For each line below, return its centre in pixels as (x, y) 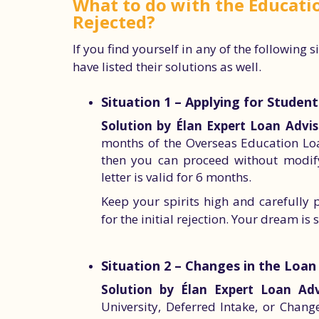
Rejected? (114, 22)
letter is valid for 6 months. (176, 177)
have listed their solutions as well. (167, 67)
